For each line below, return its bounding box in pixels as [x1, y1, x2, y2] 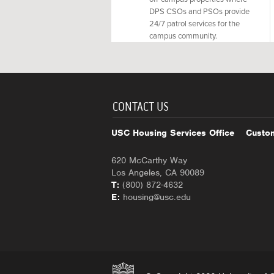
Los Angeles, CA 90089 [111, 167, 204, 178]
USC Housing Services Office [111, 127, 234, 138]
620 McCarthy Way [111, 155, 187, 166]
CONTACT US [113, 100, 169, 114]
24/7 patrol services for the [149, 19, 240, 29]
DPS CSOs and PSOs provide [149, 7, 250, 17]
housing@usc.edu [123, 191, 191, 202]
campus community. [149, 31, 217, 41]
